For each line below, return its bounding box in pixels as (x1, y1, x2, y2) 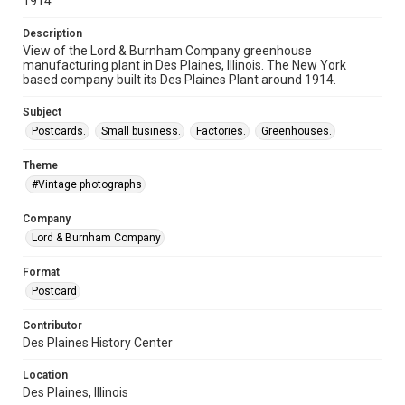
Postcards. (32, 124, 86, 137)
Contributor (23, 318, 82, 332)
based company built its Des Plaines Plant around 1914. (23, 71, 336, 87)
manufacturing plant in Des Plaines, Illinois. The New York (23, 57, 346, 72)
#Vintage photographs (32, 177, 142, 191)
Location (23, 368, 68, 381)
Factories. (196, 124, 246, 137)
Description (23, 26, 82, 40)
